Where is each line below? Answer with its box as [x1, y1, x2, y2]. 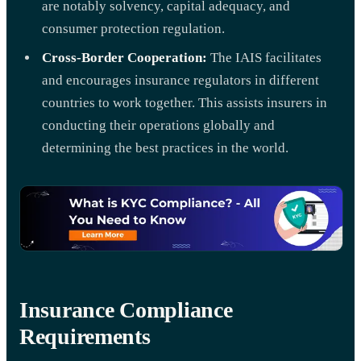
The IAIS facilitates [207, 49, 322, 65]
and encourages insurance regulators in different [42, 72, 319, 88]
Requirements [19, 323, 151, 349]
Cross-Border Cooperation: [42, 49, 207, 65]
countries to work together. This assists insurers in [42, 94, 327, 110]
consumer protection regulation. [42, 20, 225, 36]
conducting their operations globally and [42, 117, 275, 133]
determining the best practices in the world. [42, 139, 288, 156]
